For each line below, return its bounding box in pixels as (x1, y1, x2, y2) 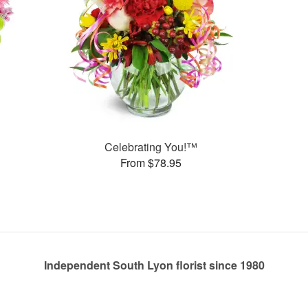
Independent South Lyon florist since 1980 (43, 257, 265, 273)
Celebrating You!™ (104, 138, 197, 155)
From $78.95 (120, 154, 181, 170)
